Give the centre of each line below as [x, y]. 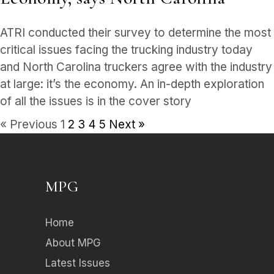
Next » [127, 124]
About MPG [73, 243]
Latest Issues [78, 263]
